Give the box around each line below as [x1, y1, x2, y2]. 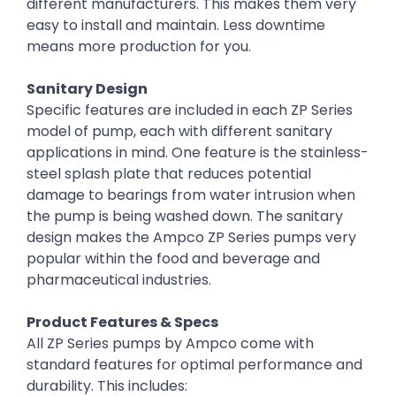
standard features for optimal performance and [27, 354, 362, 376]
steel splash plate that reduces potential [27, 164, 311, 185]
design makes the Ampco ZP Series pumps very [27, 227, 356, 248]
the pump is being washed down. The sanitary [27, 206, 343, 227]
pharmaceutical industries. [27, 270, 211, 291]
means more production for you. [27, 36, 251, 57]
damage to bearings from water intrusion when [27, 185, 355, 206]
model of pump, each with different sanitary [27, 121, 332, 142]
